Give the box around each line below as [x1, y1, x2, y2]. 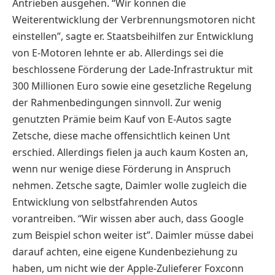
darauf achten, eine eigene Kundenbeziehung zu [12, 244, 238, 258]
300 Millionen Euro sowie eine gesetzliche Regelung [12, 79, 252, 93]
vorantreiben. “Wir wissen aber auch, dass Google [12, 211, 244, 225]
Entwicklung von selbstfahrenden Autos [12, 195, 198, 209]
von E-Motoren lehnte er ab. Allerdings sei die [12, 45, 223, 60]
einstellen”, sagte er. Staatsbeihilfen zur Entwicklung [12, 29, 254, 43]
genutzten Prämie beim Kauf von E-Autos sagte [12, 112, 231, 126]
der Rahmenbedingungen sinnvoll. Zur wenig [12, 95, 222, 109]
